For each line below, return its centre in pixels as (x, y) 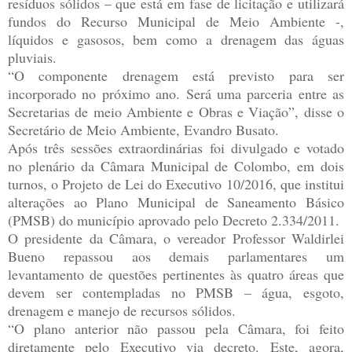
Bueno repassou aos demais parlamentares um (176, 256)
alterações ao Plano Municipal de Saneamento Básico (176, 202)
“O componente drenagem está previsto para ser (176, 75)
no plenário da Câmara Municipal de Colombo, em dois (176, 165)
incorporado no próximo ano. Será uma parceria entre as (176, 93)
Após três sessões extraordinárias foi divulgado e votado (176, 147)
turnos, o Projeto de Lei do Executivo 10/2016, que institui (176, 183)
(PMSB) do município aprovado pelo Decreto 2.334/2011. (174, 220)
